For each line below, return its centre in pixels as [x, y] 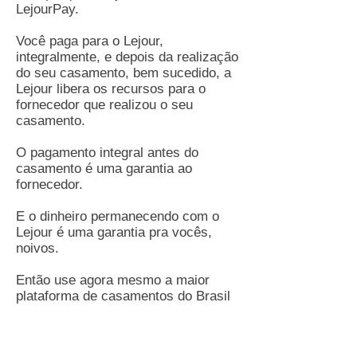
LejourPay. [47, 9]
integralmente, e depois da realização [127, 57]
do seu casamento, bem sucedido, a [124, 73]
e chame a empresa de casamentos [122, 312]
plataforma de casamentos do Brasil [123, 296]
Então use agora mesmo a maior [113, 280]
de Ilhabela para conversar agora [114, 328]
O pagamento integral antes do [107, 153]
